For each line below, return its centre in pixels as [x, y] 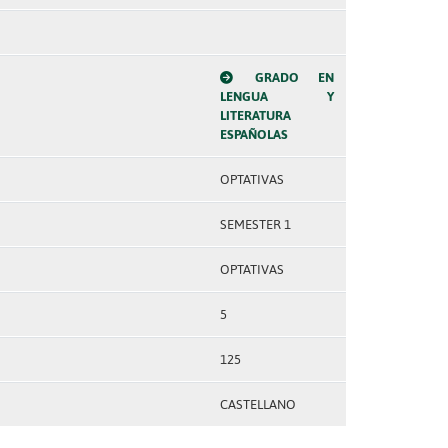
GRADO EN [294, 77]
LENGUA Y [276, 96]
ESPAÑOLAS [253, 134]
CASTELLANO [257, 404]
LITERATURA [255, 115]
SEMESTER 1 [255, 224]
